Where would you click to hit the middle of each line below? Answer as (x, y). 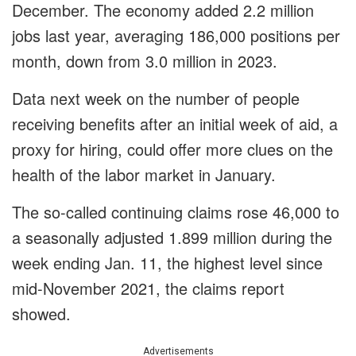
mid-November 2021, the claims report (148, 288)
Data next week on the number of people (156, 99)
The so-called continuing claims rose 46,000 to (176, 212)
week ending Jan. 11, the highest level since (167, 263)
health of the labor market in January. (144, 175)
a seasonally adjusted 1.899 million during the (172, 238)
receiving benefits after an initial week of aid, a (175, 124)
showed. (41, 314)
